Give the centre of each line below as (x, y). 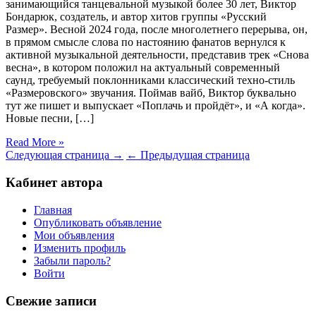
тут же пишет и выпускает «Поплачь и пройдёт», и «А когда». (156, 106)
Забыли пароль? (72, 260)
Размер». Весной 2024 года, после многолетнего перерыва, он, (157, 30)
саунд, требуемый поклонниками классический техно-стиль (150, 80)
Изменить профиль (80, 248)
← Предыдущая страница (188, 155)
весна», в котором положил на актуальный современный (143, 68)
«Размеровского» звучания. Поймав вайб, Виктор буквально (151, 93)
